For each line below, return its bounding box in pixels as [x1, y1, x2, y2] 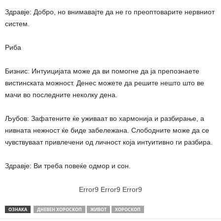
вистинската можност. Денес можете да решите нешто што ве [5, 78, 204, 87]
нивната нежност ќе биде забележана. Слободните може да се [5, 126, 209, 134]
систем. [5, 19, 30, 28]
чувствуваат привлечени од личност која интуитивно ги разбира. [5, 138, 213, 146]
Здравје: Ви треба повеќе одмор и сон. [5, 161, 131, 170]
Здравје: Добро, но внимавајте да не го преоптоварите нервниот [5, 7, 215, 16]
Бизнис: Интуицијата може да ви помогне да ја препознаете [5, 67, 199, 75]
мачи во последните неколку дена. [5, 90, 117, 99]
